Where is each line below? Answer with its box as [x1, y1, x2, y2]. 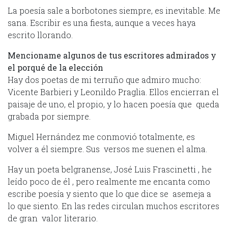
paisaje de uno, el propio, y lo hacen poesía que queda [8, 98, 219, 109]
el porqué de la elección [8, 62, 103, 73]
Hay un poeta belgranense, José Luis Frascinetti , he [8, 163, 212, 175]
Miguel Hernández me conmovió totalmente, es [8, 131, 195, 142]
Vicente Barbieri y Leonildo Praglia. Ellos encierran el [8, 86, 219, 97]
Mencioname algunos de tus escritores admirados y [8, 49, 216, 61]
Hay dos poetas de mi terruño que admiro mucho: [8, 74, 201, 85]
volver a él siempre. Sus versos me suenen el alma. [8, 143, 207, 154]
